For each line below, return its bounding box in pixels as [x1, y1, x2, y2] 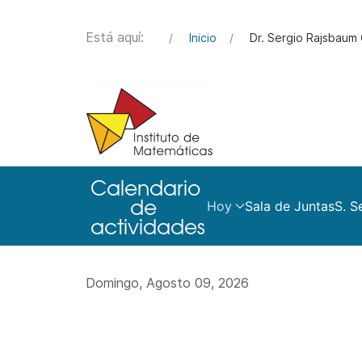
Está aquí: [86, 29, 156, 45]
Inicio [189, 31, 217, 44]
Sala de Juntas [245, 198, 335, 215]
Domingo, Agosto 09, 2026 [86, 275, 249, 292]
